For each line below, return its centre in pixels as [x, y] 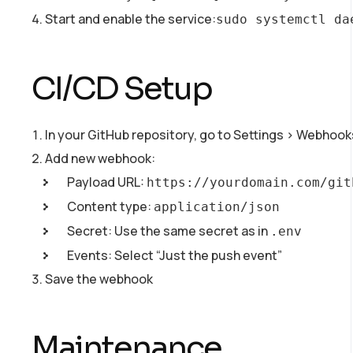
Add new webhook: [100, 158]
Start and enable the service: [130, 19]
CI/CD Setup [122, 88]
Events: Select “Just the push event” [175, 255]
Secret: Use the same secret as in [169, 230]
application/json [217, 206]
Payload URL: [107, 182]
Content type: [110, 206]
